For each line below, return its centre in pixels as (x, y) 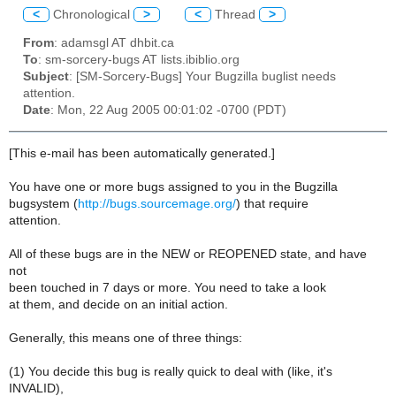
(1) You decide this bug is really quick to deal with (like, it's (171, 371)
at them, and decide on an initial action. (118, 304)
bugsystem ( (43, 203)
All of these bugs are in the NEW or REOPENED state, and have (188, 254)
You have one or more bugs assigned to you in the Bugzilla (173, 187)
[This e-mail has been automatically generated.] (142, 153)
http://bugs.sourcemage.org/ (157, 203)
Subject (46, 77)
